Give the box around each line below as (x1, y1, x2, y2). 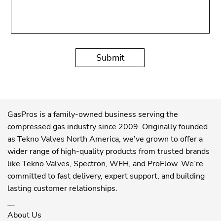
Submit (96, 51, 124, 64)
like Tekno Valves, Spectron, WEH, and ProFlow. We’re (7, 158, 203, 170)
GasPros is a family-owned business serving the (7, 109, 178, 120)
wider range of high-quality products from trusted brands (7, 146, 210, 157)
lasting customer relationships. (7, 183, 117, 194)
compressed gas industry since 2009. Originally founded (7, 121, 208, 133)
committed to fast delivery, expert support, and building (7, 171, 205, 182)
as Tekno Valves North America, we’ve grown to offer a (7, 134, 203, 145)
